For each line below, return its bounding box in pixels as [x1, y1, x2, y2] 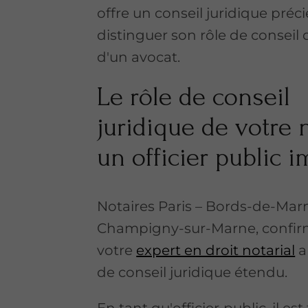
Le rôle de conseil [97, 81, 291, 112]
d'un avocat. [97, 48, 181, 65]
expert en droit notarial [136, 241, 296, 258]
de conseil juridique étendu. [97, 263, 288, 280]
